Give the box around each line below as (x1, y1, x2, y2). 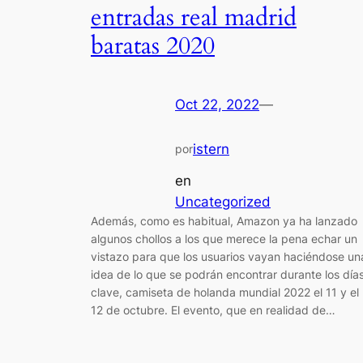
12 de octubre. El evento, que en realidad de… (91, 302, 335, 317)
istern (193, 141, 229, 158)
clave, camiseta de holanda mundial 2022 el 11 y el (91, 284, 359, 299)
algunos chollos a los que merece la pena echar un (91, 231, 357, 246)
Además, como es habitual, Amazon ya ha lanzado (91, 213, 357, 228)
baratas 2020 (91, 29, 215, 62)
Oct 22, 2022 (175, 96, 259, 113)
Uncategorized (175, 193, 271, 210)
